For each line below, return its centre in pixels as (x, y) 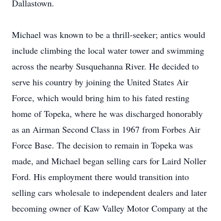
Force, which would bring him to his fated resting (101, 98)
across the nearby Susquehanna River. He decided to (105, 66)
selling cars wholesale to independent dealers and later (109, 192)
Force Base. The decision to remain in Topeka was (102, 145)
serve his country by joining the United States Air (100, 82)
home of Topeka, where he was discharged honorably (107, 113)
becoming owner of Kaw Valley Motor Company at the (110, 208)
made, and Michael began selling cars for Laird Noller (109, 161)
